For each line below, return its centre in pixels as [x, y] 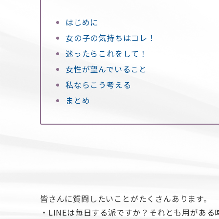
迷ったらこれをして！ [107, 53]
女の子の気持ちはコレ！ [111, 37]
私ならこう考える [99, 84]
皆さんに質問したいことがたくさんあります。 [126, 198]
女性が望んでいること [106, 69]
